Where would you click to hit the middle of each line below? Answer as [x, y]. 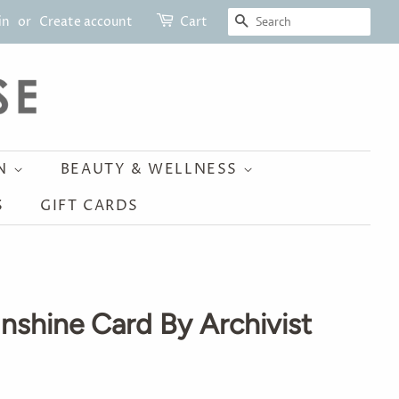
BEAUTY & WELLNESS [151, 169]
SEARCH [283, 22]
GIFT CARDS [89, 206]
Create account [86, 22]
